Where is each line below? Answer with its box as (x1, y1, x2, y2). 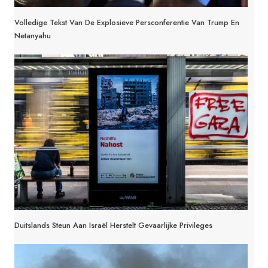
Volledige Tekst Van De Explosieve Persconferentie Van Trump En (14, 16, 239, 28)
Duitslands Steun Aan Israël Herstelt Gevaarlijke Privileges (14, 219, 212, 231)
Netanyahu (14, 29, 51, 41)
